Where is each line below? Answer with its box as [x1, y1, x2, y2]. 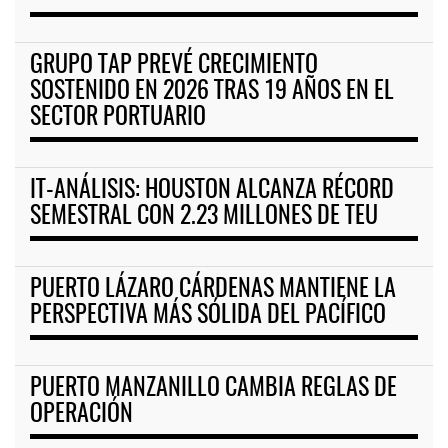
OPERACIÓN [30, 403, 133, 428]
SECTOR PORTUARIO [30, 106, 206, 131]
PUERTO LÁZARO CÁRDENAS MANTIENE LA [30, 278, 396, 303]
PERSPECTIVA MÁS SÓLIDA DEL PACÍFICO [30, 304, 386, 329]
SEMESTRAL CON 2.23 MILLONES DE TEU [30, 205, 378, 230]
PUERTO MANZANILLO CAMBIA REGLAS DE [30, 377, 397, 402]
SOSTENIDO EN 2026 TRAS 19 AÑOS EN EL [30, 80, 394, 105]
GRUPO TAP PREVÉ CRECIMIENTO [30, 54, 318, 79]
